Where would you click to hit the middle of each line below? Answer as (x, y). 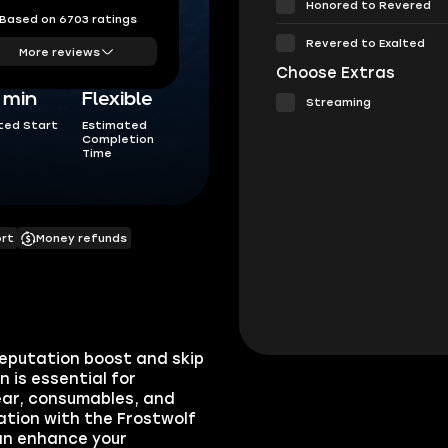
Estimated (115, 125)
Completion (118, 139)
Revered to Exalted (366, 42)
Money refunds (81, 238)
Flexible (118, 99)
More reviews (60, 51)
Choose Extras (336, 72)
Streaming (339, 102)
